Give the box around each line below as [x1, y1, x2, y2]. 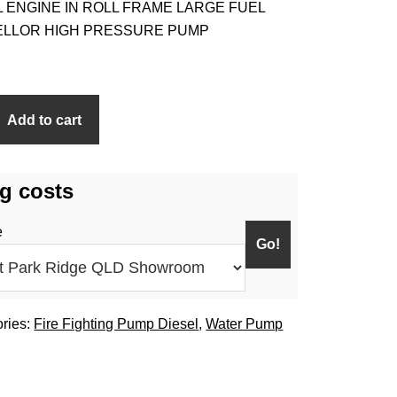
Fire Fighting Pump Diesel [34, 316, 199, 332]
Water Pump [206, 316, 284, 332]
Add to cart [7, 112, 82, 128]
